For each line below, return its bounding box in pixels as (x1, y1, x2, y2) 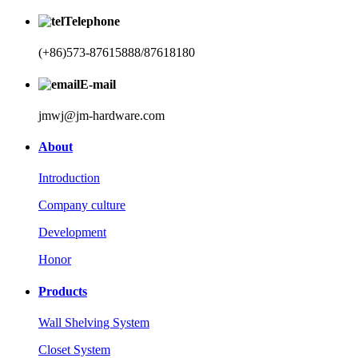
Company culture (38, 198, 125, 213)
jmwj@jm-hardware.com (38, 108, 165, 122)
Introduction (38, 171, 100, 185)
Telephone (64, 14, 120, 29)
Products (38, 284, 87, 298)
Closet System (38, 343, 110, 356)
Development (38, 225, 106, 240)
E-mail (80, 77, 116, 91)
